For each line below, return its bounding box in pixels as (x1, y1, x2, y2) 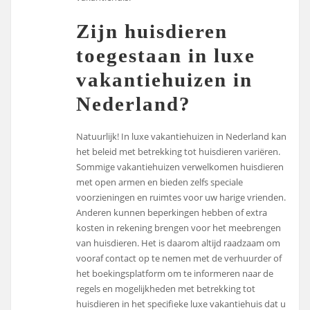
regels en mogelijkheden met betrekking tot (76, 282, 256, 295)
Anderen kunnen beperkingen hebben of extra (76, 206, 268, 219)
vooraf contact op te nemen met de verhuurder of (76, 251, 282, 264)
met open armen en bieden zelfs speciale (76, 175, 244, 188)
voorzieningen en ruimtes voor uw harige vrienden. (76, 190, 286, 203)
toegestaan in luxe (76, 44, 256, 66)
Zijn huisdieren (76, 19, 228, 42)
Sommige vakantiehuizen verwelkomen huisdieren (76, 160, 284, 173)
